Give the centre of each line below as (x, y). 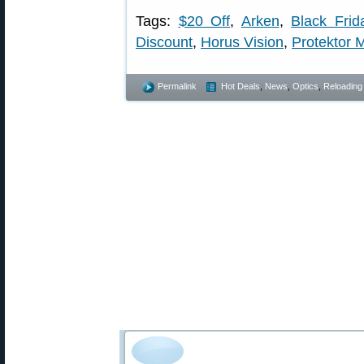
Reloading (343, 86)
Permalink (177, 86)
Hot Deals (240, 86)
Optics (305, 86)
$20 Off (204, 21)
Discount (164, 42)
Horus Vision (242, 42)
